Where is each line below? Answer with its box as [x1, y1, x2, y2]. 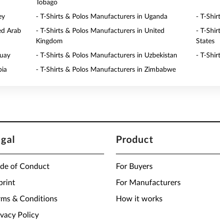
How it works [116, 195, 163, 203]
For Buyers [116, 163, 153, 170]
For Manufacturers [116, 179, 181, 187]
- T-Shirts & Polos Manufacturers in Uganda [36, 13, 168, 20]
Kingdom [36, 38, 63, 45]
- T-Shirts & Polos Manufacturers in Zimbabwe [36, 66, 176, 73]
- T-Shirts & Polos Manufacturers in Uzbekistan [36, 52, 178, 59]
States [195, 38, 215, 45]
